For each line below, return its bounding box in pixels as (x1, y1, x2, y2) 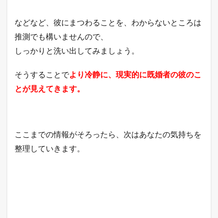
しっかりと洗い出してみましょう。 (15, 45, 139, 55)
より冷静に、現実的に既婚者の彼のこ (69, 69, 201, 79)
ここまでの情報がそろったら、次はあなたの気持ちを (15, 129, 201, 139)
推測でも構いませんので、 (15, 31, 108, 41)
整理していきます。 (15, 143, 85, 153)
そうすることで (15, 69, 69, 79)
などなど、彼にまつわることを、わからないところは (15, 17, 201, 27)
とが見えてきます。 (15, 83, 85, 93)
